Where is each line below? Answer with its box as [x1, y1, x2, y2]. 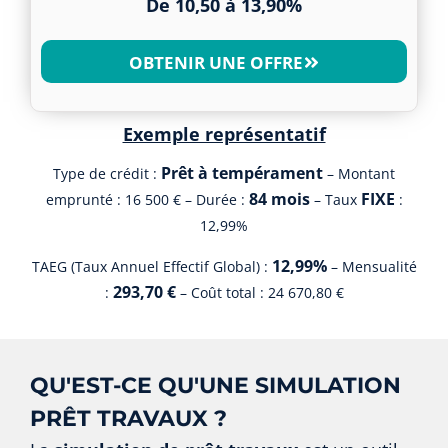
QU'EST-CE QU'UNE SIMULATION [30, 372, 401, 399]
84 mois [248, 188, 310, 211]
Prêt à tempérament [161, 162, 323, 185]
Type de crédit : [53, 164, 161, 184]
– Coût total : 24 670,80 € [175, 282, 344, 302]
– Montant [323, 164, 395, 184]
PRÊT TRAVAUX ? [30, 405, 227, 432]
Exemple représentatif [122, 121, 326, 146]
